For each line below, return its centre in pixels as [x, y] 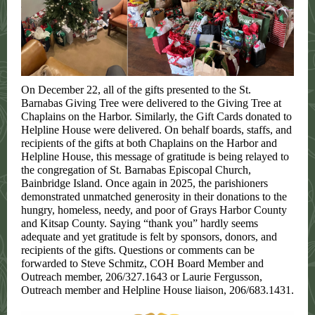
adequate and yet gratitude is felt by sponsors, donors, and [149, 237]
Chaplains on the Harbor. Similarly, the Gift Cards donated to [156, 116]
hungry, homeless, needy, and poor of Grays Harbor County [154, 210]
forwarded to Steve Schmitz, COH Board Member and [142, 263]
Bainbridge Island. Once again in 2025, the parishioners [144, 183]
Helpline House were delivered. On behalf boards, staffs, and [156, 130]
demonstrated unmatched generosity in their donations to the [154, 197]
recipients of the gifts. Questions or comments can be [138, 250]
